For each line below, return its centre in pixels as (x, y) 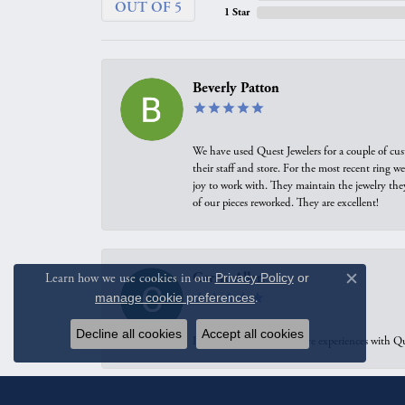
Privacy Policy (254, 278)
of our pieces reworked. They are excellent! (286, 203)
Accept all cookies (253, 334)
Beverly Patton (236, 88)
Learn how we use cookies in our (130, 278)
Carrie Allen (229, 278)
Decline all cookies (129, 334)
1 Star (237, 12)
